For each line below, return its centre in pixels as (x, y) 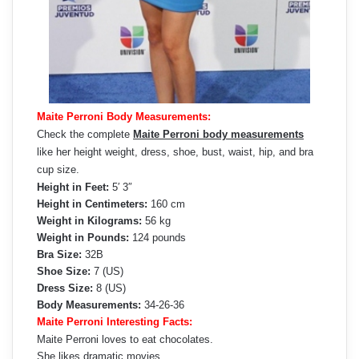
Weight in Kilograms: (89, 221)
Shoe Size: (64, 272)
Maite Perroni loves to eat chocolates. (125, 340)
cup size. (58, 170)
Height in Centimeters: (92, 204)
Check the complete (85, 135)
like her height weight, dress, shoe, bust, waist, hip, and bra (175, 152)
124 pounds (157, 238)
